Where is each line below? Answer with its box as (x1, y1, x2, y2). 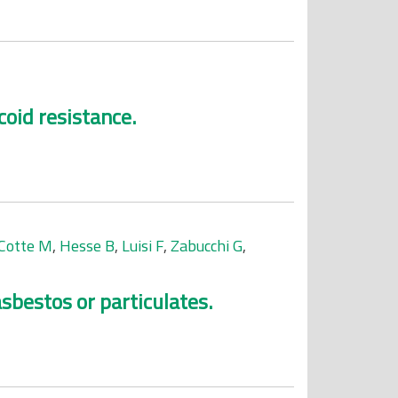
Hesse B (60, 234, 115, 258)
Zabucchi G (171, 234, 243, 258)
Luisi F (122, 234, 163, 258)
